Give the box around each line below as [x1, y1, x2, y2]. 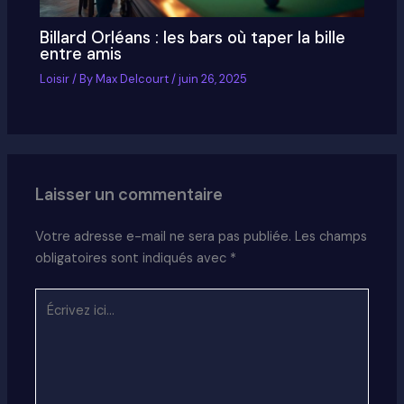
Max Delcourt [96, 71, 172, 87]
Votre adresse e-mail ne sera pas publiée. [35, 227, 292, 245]
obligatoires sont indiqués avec [35, 249, 231, 267]
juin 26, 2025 [179, 71, 248, 87]
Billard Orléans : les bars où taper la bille [40, 27, 346, 50]
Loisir [40, 71, 70, 87]
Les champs [295, 227, 368, 245]
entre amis [40, 43, 123, 66]
